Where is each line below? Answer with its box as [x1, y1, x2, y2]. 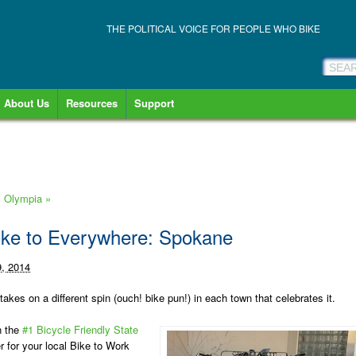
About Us [4, 95, 49, 110]
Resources [66, 95, 118, 110]
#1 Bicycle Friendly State [22, 322, 138, 337]
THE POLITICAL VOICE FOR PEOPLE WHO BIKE [106, 21, 320, 35]
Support [134, 95, 174, 110]
